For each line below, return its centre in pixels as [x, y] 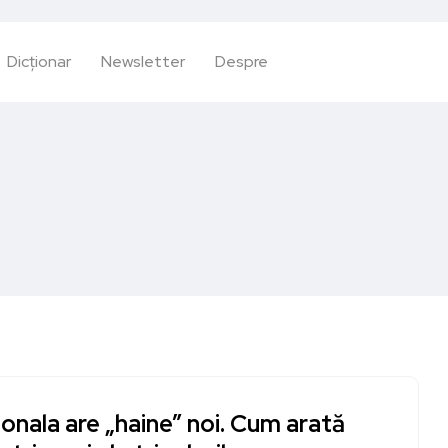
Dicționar [39, 62]
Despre [242, 62]
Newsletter [143, 62]
